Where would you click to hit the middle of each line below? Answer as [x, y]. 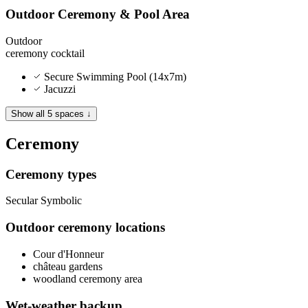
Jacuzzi [58, 89]
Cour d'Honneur [68, 254]
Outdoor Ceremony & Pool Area [98, 14]
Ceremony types [51, 174]
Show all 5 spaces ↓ [51, 113]
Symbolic [61, 201]
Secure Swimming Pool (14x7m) [114, 76]
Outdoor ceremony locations [85, 228]
